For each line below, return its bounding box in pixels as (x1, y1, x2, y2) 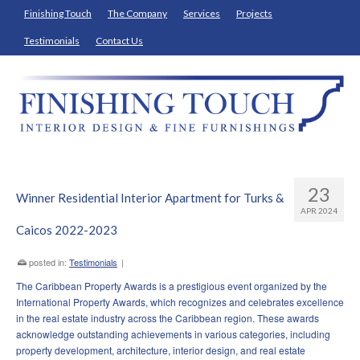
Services (183, 7, 220, 19)
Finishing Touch (24, 7, 92, 19)
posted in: (27, 256, 69, 269)
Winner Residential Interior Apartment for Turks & (16, 190, 284, 206)
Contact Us (96, 35, 143, 47)
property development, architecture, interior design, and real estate (16, 343, 305, 358)
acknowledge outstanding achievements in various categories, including (16, 327, 330, 342)
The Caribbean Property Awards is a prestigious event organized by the (16, 279, 327, 293)
